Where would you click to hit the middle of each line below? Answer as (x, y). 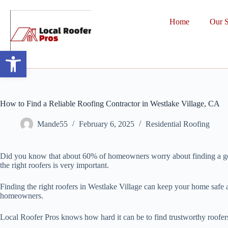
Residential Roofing (178, 124)
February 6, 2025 (107, 124)
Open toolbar (47, 55)
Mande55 (52, 124)
